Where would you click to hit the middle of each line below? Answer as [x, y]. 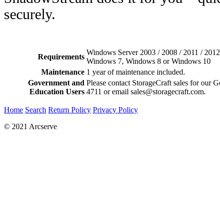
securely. [30, 14]
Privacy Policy [115, 110]
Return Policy [69, 110]
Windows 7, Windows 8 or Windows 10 [149, 61]
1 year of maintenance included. [136, 72]
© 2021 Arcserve [30, 126]
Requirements [61, 56]
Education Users [57, 91]
